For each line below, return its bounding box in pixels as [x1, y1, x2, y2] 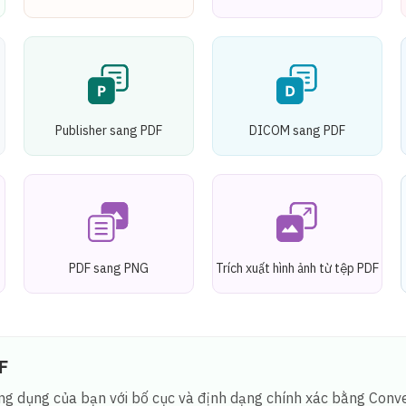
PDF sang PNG [68, 259, 149, 276]
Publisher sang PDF [54, 121, 162, 139]
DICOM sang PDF [249, 121, 346, 139]
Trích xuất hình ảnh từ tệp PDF [216, 259, 380, 276]
